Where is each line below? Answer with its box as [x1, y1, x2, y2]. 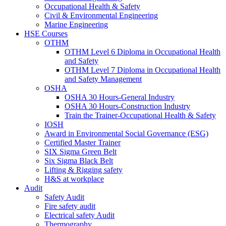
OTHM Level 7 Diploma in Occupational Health [65, 66, 220, 74]
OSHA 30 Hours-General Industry [65, 93, 175, 101]
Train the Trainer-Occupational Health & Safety [65, 111, 216, 120]
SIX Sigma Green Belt [44, 147, 117, 156]
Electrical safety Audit [44, 211, 115, 219]
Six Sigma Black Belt [44, 156, 113, 165]
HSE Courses [24, 29, 68, 38]
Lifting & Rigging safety [44, 165, 123, 174]
